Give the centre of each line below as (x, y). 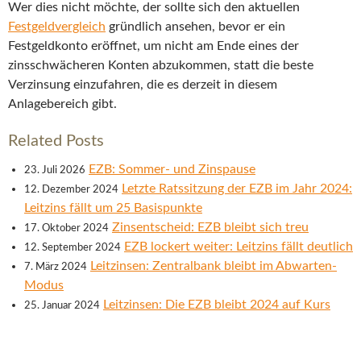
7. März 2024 (56, 267)
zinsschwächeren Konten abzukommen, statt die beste (161, 66)
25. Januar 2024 (62, 306)
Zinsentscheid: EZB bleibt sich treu (210, 228)
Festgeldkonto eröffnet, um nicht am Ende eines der (154, 46)
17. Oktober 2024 (66, 228)
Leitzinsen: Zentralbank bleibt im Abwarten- (214, 266)
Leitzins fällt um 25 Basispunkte (113, 208)
